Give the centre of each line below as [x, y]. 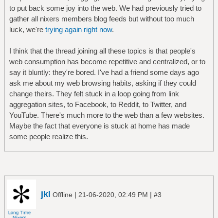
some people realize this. [48, 136]
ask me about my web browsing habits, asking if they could [102, 83]
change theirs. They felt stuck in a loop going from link [94, 94]
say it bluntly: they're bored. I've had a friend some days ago [104, 72]
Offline [63, 194]
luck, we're [27, 29]
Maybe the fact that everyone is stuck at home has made [99, 126]
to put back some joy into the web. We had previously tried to [105, 8]
